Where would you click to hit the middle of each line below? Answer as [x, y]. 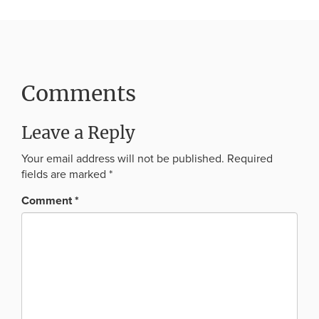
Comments [79, 93]
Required [250, 159]
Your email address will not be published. [123, 159]
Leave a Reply [78, 133]
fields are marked [65, 174]
